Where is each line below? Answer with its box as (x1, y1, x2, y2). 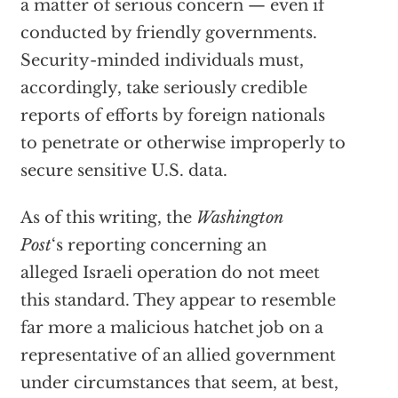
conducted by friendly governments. (20, 23, 317, 43)
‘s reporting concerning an (51, 235, 267, 255)
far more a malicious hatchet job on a (20, 318, 323, 338)
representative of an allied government (20, 346, 336, 365)
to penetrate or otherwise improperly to (20, 133, 346, 153)
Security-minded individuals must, (20, 51, 304, 70)
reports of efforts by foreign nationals (20, 106, 325, 125)
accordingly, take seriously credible (20, 78, 307, 98)
